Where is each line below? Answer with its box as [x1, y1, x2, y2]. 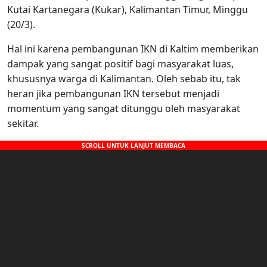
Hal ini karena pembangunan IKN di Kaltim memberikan [7, 42, 259, 56]
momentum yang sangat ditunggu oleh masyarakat [7, 102, 240, 116]
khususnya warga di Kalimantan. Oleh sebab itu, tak [7, 72, 241, 86]
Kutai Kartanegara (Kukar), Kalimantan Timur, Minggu [7, 3, 248, 17]
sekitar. [7, 117, 39, 131]
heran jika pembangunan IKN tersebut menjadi [7, 87, 219, 101]
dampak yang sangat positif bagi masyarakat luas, [7, 57, 234, 71]
